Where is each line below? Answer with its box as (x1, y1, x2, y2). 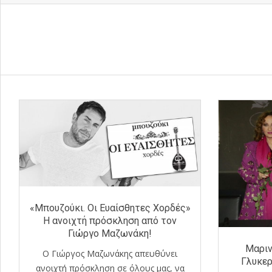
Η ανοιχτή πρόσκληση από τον (43, 215, 177, 227)
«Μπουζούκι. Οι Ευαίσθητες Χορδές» (29, 202, 191, 214)
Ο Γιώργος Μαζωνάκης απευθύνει (42, 248, 177, 260)
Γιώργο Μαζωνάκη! (68, 228, 152, 240)
